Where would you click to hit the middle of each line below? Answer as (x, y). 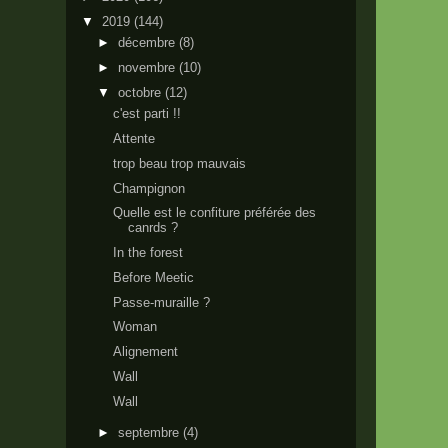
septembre (150, 432)
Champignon (149, 188)
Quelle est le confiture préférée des (215, 213)
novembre (148, 67)
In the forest (148, 252)
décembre (148, 43)
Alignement (146, 351)
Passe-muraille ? (162, 302)
